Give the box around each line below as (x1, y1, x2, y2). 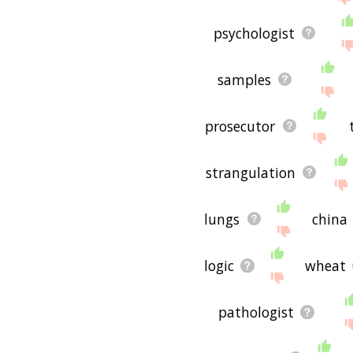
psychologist (214, 23, 295, 43)
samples (217, 69, 271, 89)
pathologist (217, 302, 294, 321)
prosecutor (205, 116, 276, 136)
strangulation (206, 162, 296, 182)
